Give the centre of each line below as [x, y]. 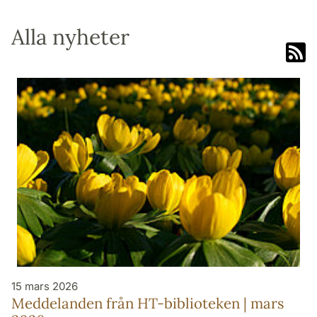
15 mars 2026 [45, 286]
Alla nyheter [70, 37]
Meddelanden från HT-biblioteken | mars [148, 303]
